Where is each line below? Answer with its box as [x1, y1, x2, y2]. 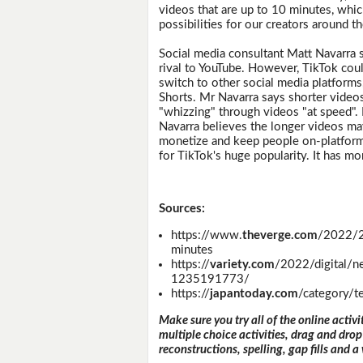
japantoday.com [209, 288, 298, 301]
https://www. [170, 229, 242, 242]
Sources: [159, 203, 206, 216]
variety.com [209, 258, 275, 271]
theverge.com [241, 229, 318, 242]
